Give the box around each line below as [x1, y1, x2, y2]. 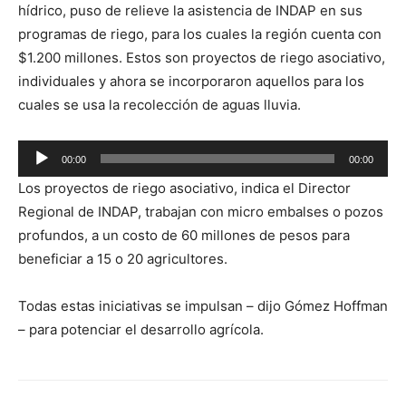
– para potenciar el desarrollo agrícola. [18, 320, 264, 338]
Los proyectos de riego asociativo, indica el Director [18, 179, 351, 197]
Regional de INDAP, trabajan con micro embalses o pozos [18, 202, 383, 220]
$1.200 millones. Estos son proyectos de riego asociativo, [18, 48, 385, 66]
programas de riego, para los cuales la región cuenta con [18, 24, 382, 43]
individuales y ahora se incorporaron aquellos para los [18, 72, 364, 90]
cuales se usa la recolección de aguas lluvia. [18, 95, 301, 113]
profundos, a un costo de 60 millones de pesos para [18, 226, 350, 244]
